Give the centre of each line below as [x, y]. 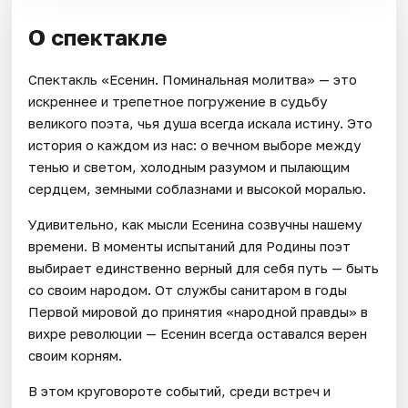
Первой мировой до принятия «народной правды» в [199, 311]
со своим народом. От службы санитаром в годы [188, 289]
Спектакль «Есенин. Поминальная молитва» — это [193, 79]
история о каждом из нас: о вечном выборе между [195, 144]
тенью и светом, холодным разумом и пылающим [189, 166]
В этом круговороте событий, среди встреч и [180, 390]
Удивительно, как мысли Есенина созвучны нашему [195, 224]
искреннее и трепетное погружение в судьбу [178, 101]
